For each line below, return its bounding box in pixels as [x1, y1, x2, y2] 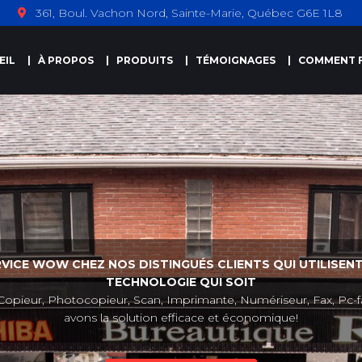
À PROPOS [37, 54, 94, 66]
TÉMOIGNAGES [195, 54, 276, 66]
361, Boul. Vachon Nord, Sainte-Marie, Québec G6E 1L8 [32, 6, 343, 20]
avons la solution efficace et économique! [64, 310, 298, 326]
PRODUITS [116, 54, 173, 66]
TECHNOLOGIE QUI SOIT [106, 275, 256, 290]
